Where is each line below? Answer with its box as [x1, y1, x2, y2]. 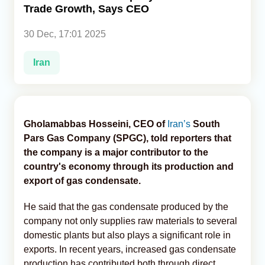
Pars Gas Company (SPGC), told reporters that [24, 132, 231, 143]
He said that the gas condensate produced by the [24, 201, 228, 212]
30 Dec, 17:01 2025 [24, 28, 106, 39]
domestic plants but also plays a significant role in [24, 230, 231, 240]
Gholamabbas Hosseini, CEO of [24, 118, 167, 129]
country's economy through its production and [24, 161, 234, 172]
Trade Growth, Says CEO [24, 2, 149, 15]
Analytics [14, 20, 52, 29]
